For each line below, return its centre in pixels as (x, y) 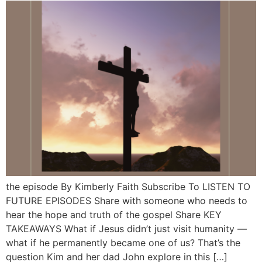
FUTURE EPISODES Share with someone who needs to (127, 200)
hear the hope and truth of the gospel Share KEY (114, 214)
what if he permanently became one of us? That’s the (123, 242)
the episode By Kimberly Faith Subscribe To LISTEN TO (128, 186)
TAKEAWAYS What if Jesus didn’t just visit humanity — (126, 228)
